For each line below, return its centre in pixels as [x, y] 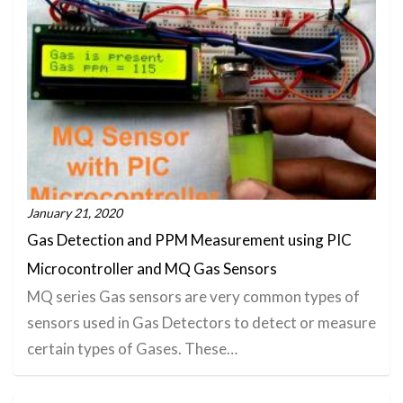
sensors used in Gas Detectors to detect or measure [201, 323]
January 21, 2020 [75, 213]
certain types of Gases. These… [132, 349]
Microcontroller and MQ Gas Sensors [152, 269]
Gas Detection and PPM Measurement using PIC [189, 240]
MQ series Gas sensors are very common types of [193, 297]
